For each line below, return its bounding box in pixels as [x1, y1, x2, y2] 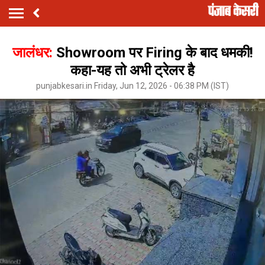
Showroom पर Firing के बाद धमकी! [56, 44, 253, 61]
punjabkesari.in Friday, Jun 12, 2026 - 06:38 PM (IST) [36, 80, 229, 91]
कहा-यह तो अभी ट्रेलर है [70, 62, 195, 79]
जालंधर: [12, 44, 56, 61]
